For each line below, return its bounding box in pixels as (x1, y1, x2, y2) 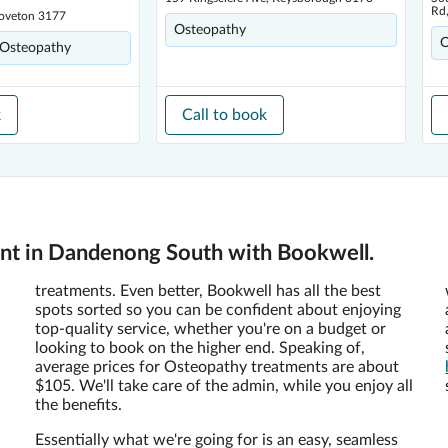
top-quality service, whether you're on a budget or (34, 321, 386, 337)
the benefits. (34, 397, 122, 413)
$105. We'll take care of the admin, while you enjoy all (34, 378, 413, 394)
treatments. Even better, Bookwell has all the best (34, 283, 381, 299)
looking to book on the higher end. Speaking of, (34, 340, 365, 356)
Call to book (182, 107, 267, 123)
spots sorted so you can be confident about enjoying (34, 302, 401, 318)
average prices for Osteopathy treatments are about (34, 359, 399, 375)
